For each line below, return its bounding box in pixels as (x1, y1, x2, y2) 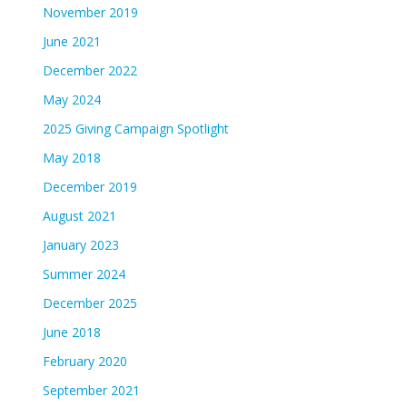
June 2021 (42, 32, 101, 50)
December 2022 (42, 61, 137, 79)
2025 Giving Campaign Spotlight (42, 119, 229, 137)
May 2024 (42, 90, 101, 108)
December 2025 (42, 293, 137, 312)
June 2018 (42, 323, 101, 341)
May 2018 (42, 148, 101, 166)
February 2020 (42, 352, 127, 370)
